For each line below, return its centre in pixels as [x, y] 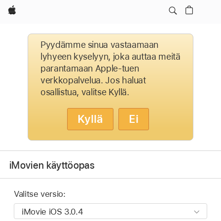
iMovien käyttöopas [52, 165]
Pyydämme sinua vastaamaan [100, 45]
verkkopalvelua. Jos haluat [93, 80]
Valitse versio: [40, 194]
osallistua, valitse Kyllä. [85, 92]
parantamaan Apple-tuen [90, 68]
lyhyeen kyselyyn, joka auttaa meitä [110, 56]
